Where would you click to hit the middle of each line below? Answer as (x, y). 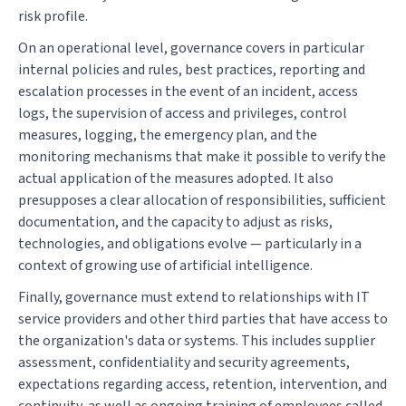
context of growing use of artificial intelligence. (165, 265)
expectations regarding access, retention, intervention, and (203, 384)
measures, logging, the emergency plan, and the (168, 135)
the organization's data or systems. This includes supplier (197, 341)
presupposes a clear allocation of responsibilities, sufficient (202, 200)
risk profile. (53, 16)
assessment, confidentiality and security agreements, (184, 362)
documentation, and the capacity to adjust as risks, (175, 222)
